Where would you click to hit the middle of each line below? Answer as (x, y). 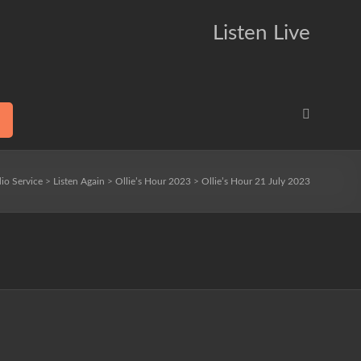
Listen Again (79, 181)
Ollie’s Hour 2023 (153, 181)
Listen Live (261, 33)
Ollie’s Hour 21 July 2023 (256, 181)
